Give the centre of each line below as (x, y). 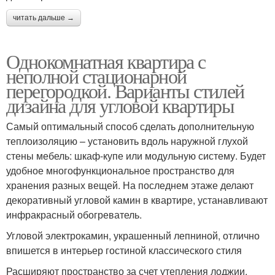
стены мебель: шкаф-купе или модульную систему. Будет (136, 155)
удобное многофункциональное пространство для (120, 170)
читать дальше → (44, 17)
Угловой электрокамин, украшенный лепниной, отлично (133, 235)
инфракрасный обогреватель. (74, 214)
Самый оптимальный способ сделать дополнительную (130, 126)
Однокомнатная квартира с (106, 61)
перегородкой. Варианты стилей (125, 90)
